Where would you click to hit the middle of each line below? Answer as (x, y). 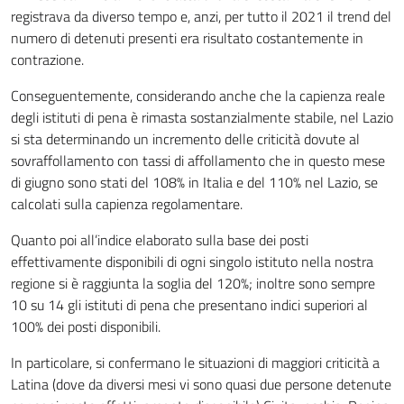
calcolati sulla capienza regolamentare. (127, 204)
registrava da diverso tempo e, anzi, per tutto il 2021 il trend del (201, 16)
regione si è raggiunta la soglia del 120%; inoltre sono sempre (193, 283)
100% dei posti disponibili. (86, 326)
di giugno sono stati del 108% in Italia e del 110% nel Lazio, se (194, 182)
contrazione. (47, 60)
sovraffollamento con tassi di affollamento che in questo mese (198, 161)
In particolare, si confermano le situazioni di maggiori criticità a (195, 363)
